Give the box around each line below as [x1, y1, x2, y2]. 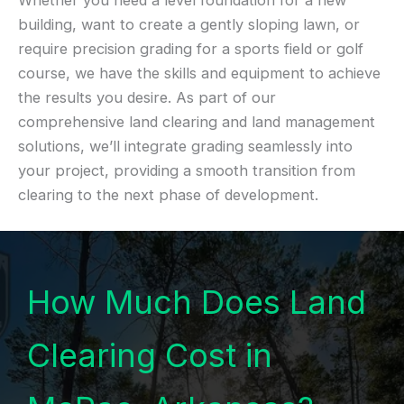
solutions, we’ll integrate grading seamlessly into [18, 137, 353, 156]
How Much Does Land [27, 282, 366, 323]
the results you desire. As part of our [18, 88, 276, 107]
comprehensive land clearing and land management [18, 113, 375, 132]
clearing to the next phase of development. [18, 186, 318, 205]
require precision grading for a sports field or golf [18, 40, 363, 59]
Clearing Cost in [27, 335, 272, 376]
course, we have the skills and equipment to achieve [18, 64, 381, 83]
